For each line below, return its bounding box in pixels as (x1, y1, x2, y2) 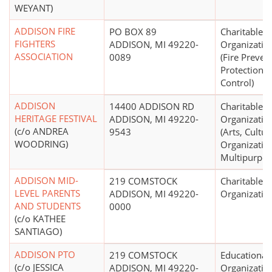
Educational (220, 249, 269, 262)
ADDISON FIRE (15, 25, 75, 38)
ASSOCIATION (15, 50, 73, 63)
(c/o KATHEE (15, 212, 66, 225)
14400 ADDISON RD (109, 100, 194, 113)
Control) (220, 76, 254, 89)
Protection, (220, 64, 266, 76)
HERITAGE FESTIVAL (15, 112, 97, 125)
